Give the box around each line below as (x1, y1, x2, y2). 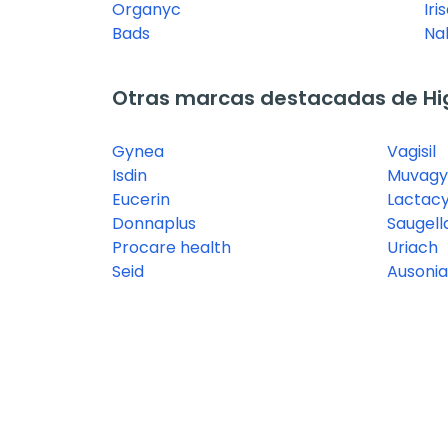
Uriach (387, 236, 439, 259)
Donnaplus (112, 212, 196, 235)
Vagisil (387, 140, 437, 163)
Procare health (112, 236, 231, 259)
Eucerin (112, 188, 170, 211)
